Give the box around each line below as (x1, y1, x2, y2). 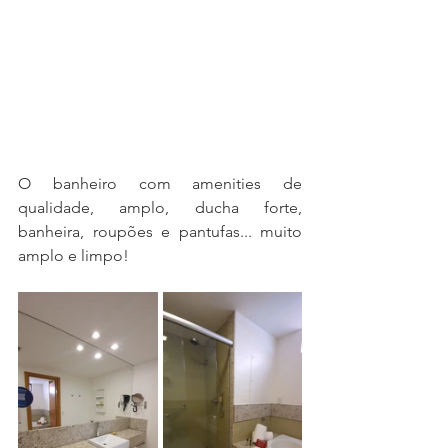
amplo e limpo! (18, 245, 129, 265)
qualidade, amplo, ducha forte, (18, 197, 302, 217)
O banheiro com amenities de (18, 173, 302, 193)
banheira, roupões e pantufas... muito (18, 221, 302, 241)
